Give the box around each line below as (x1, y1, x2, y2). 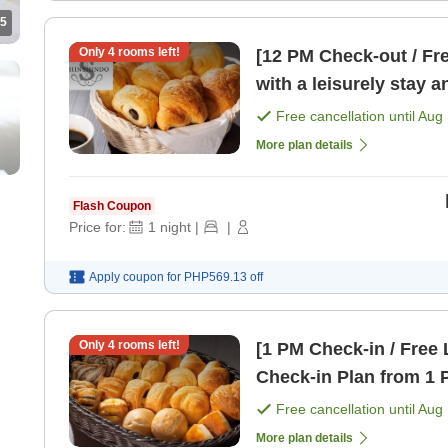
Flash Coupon (73, 198, 151, 213)
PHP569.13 (184, 269, 247, 284)
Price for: (69, 218, 126, 235)
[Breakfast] (256, 101, 350, 122)
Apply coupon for (89, 269, 181, 284)
